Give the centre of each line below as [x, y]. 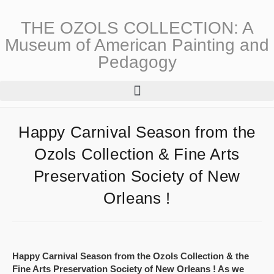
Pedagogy [137, 62]
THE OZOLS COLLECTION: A [137, 28]
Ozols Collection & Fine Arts [137, 154]
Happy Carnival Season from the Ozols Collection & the [131, 256]
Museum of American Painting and [137, 45]
